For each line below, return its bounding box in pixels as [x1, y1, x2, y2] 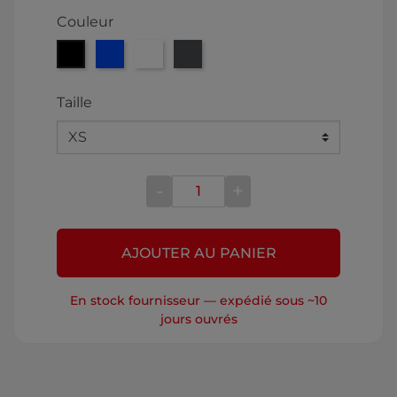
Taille [57, 93, 92, 111]
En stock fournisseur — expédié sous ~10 [70, 292, 327, 308]
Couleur [57, 12, 113, 30]
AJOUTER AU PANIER [121, 244, 276, 261]
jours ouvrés [160, 310, 237, 327]
